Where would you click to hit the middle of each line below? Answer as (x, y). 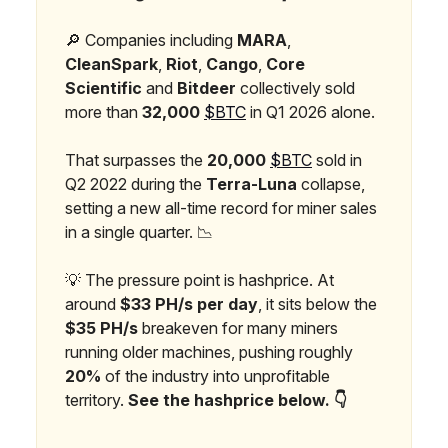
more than (103, 112)
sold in (337, 160)
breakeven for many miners (238, 328)
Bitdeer (206, 88)
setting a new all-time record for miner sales (221, 208)
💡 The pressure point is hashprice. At (199, 280)
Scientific (103, 88)
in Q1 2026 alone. (310, 112)
